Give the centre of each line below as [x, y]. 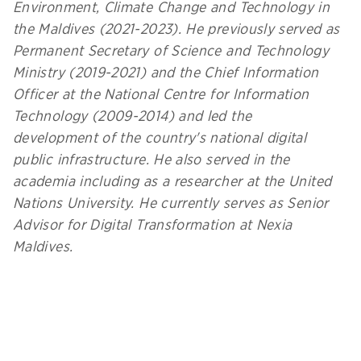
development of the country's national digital [160, 138]
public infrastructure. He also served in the [151, 160]
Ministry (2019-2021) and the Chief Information [166, 73]
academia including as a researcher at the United [172, 182]
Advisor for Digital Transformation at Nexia [153, 225]
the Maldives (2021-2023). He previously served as [176, 29]
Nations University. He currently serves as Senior [171, 203]
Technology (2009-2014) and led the [133, 116]
